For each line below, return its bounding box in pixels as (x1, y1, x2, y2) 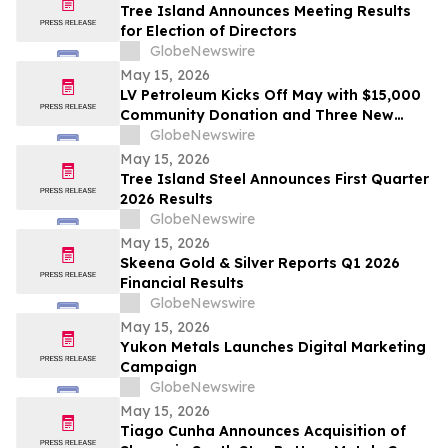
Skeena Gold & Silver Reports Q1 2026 (120, 254, 400, 273)
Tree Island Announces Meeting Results (120, 2, 411, 21)
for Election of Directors (120, 22, 297, 41)
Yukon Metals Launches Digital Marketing (120, 338, 426, 357)
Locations (120, 126, 193, 145)
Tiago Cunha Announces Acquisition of (120, 422, 406, 441)
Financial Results (120, 274, 244, 293)
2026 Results (120, 190, 213, 209)
